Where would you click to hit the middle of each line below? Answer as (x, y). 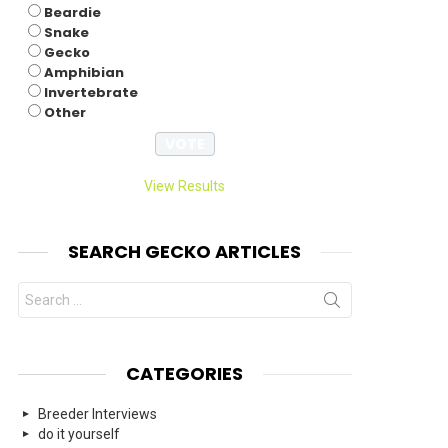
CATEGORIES (185, 374)
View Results (185, 186)
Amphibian (84, 73)
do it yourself (79, 434)
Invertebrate (91, 93)
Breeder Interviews (97, 414)
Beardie (72, 13)
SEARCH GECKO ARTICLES (185, 252)
